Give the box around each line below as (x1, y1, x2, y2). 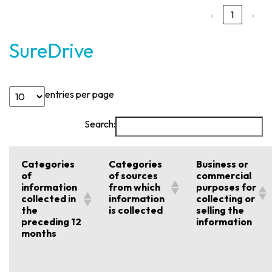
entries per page (45, 87, 115, 100)
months (21, 227, 57, 240)
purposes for (196, 181, 257, 194)
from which (109, 181, 161, 194)
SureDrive (9, 38, 94, 63)
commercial (196, 169, 252, 182)
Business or (196, 158, 249, 171)
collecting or (196, 192, 256, 205)
